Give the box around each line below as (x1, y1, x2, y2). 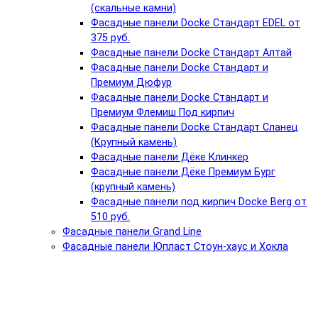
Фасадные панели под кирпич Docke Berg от (91, 196, 307, 209)
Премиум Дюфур (91, 77, 172, 89)
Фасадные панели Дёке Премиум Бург (91, 166, 275, 179)
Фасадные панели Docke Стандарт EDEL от (91, 17, 300, 30)
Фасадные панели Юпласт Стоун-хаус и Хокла (62, 241, 288, 253)
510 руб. (91, 211, 130, 224)
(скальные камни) (91, 2, 176, 15)
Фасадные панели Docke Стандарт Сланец (91, 121, 298, 134)
